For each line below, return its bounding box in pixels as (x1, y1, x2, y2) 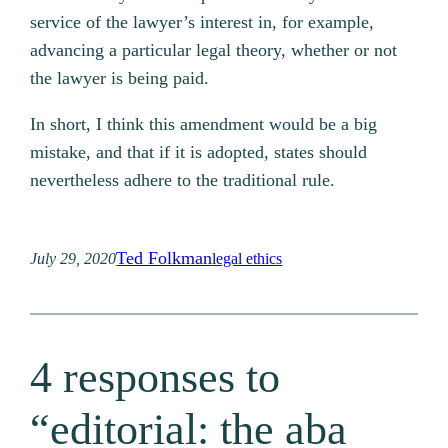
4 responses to (30, 352, 281, 402)
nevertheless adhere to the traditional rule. (30, 170, 336, 191)
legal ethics (212, 249, 283, 267)
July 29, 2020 (30, 249, 117, 267)
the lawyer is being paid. (30, 68, 210, 89)
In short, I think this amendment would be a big (30, 114, 378, 135)
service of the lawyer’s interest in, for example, (30, 12, 375, 33)
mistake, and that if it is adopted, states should (30, 142, 368, 163)
